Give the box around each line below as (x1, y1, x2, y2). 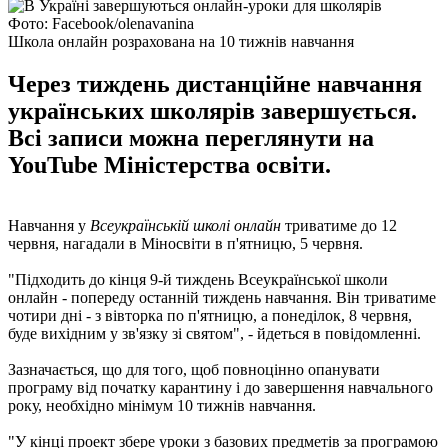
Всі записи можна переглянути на (8, 124, 374, 151)
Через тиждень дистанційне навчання (8, 70, 422, 97)
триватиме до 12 (285, 216, 397, 234)
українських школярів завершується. (8, 97, 417, 124)
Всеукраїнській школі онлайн (86, 216, 285, 234)
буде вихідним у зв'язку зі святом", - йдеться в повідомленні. (8, 324, 421, 342)
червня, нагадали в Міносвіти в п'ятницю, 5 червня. (8, 234, 363, 252)
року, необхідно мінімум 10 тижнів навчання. (8, 396, 316, 414)
